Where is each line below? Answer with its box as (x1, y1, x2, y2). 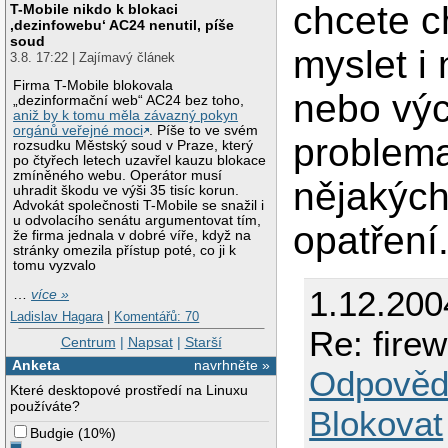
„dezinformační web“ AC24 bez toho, (13, 93, 245, 109)
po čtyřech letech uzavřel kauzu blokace (13, 153, 267, 169)
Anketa (11, 356, 60, 373)
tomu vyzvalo (13, 258, 97, 274)
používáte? (10, 397, 81, 414)
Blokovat (309, 403, 444, 443)
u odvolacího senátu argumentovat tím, (13, 213, 262, 229)
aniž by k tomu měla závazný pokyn (13, 108, 239, 124)
